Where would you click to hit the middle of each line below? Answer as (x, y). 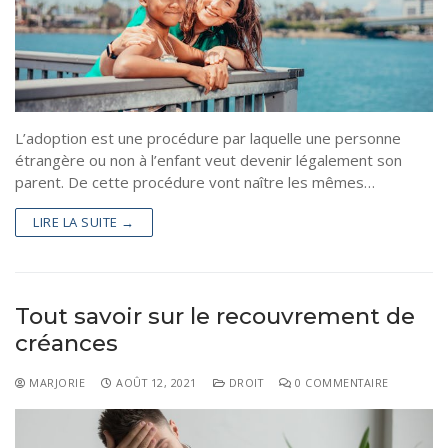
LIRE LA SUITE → (84, 222)
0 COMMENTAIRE (340, 383)
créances (66, 343)
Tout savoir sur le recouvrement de (215, 316)
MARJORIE (55, 383)
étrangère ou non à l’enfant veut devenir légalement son (208, 160)
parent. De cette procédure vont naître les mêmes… (195, 182)
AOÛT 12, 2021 (156, 383)
